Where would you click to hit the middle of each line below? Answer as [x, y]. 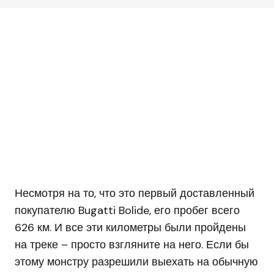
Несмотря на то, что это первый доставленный [135, 194]
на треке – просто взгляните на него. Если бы [132, 245]
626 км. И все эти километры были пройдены [130, 228]
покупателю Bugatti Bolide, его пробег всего [127, 211]
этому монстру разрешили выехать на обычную [136, 262]
